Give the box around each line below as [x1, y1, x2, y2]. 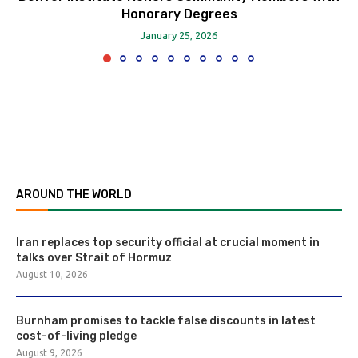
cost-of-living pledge [16, 329, 137, 343]
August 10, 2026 [16, 269, 88, 280]
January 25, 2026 [141, 30, 217, 41]
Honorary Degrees [121, 6, 237, 22]
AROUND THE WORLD [16, 188, 132, 201]
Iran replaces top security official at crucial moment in [16, 236, 320, 249]
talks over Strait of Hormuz [16, 251, 172, 265]
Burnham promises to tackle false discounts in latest [16, 314, 316, 328]
